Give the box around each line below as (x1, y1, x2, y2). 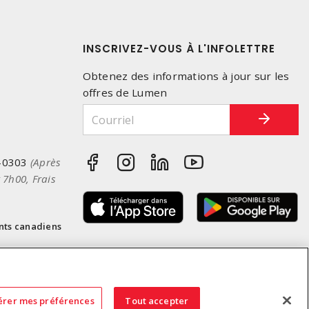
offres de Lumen (82, 86, 168, 100)
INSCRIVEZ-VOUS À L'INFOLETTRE (82, 41, 275, 57)
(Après (30, 155, 61, 170)
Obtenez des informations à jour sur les (82, 69, 290, 83)
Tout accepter (125, 294, 189, 307)
